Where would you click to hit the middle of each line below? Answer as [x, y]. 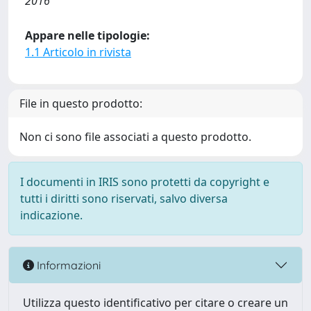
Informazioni [67, 265]
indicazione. [51, 215]
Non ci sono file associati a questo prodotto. [135, 137]
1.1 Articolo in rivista [78, 52]
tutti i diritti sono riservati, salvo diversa [124, 199]
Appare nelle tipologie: [87, 35]
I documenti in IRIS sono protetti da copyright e [145, 182]
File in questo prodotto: [81, 103]
